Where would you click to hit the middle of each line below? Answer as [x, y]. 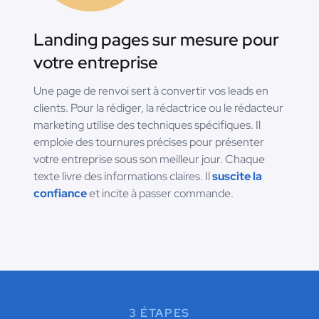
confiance [60, 194]
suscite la [237, 177]
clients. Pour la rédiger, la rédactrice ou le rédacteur [158, 108]
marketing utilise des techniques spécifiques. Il [147, 125]
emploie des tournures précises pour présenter [149, 142]
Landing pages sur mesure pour [156, 40]
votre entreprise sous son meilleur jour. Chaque [149, 159]
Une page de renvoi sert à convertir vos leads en [151, 91]
